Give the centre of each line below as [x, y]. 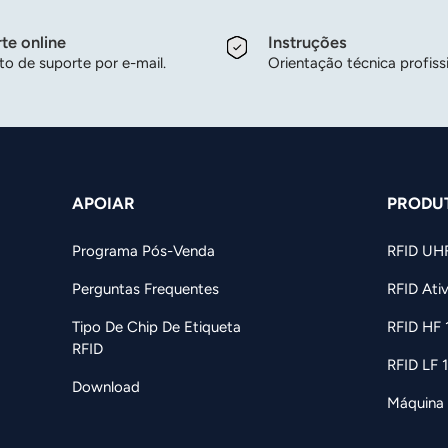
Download [106, 386]
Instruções [307, 42]
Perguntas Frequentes [146, 288]
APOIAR [104, 203]
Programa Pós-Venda [144, 250]
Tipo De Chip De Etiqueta [157, 326]
